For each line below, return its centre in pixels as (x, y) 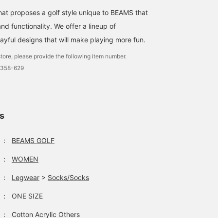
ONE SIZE (27, 196)
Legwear (26, 177)
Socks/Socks (68, 177)
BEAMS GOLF (33, 140)
